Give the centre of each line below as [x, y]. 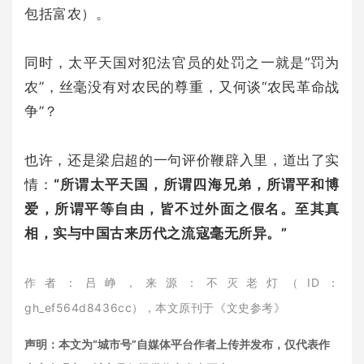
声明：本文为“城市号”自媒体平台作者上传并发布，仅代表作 [177, 344]
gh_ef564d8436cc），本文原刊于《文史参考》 [155, 307]
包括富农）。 [67, 13]
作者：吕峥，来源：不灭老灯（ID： [182, 282]
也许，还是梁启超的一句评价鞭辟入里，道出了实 [182, 160]
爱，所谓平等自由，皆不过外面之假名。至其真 [182, 208]
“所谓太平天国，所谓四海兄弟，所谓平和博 [197, 184]
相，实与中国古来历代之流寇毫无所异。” [156, 233]
